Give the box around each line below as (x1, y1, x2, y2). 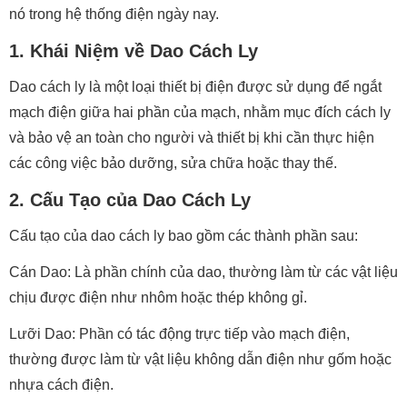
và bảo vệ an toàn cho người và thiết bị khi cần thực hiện (9, 130, 374, 145)
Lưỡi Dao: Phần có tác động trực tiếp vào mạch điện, (9, 326, 350, 342)
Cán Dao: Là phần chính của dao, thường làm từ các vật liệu (9, 264, 398, 280)
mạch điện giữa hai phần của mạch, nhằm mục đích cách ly (9, 104, 391, 120)
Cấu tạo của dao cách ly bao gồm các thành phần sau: (9, 228, 358, 243)
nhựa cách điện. (9, 377, 114, 392)
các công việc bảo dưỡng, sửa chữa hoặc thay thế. (9, 155, 337, 171)
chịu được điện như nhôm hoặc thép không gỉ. (9, 290, 307, 305)
